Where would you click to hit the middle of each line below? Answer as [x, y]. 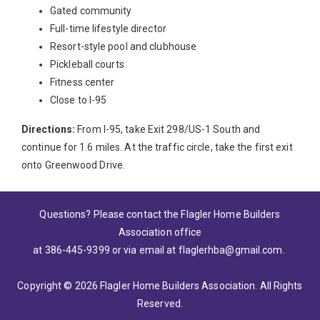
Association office [160, 232]
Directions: [50, 130]
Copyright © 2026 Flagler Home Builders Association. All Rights [160, 286]
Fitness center [82, 82]
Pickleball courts [87, 65]
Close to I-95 [79, 100]
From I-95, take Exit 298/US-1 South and [169, 130]
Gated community [91, 11]
